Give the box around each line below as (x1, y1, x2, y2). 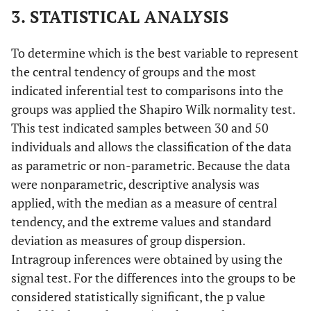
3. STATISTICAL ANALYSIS (11, 6, 229, 28)
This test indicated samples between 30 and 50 (11, 119, 269, 136)
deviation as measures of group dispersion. (11, 232, 245, 249)
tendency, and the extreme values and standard (11, 213, 271, 230)
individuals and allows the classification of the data (11, 138, 292, 155)
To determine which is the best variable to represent (11, 44, 299, 61)
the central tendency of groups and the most (11, 63, 256, 80)
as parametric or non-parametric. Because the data (11, 157, 290, 174)
